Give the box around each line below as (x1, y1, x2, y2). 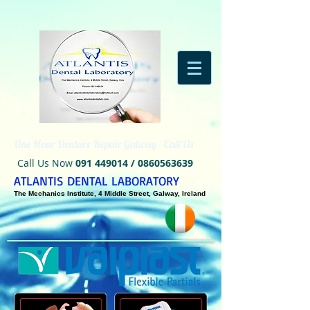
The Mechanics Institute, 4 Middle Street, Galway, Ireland (14, 190, 206, 197)
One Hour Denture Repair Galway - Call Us (14, 137, 193, 151)
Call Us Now (17, 156, 75, 170)
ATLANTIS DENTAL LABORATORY (14, 173, 179, 188)
